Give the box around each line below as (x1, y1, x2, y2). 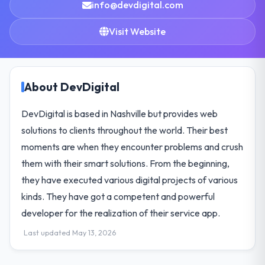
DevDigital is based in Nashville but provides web (21, 107, 218, 119)
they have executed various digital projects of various (21, 173, 238, 186)
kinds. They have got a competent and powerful (21, 190, 215, 202)
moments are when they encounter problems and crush (21, 140, 244, 153)
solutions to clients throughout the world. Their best (21, 124, 228, 136)
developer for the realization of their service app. (21, 206, 221, 219)
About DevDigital (24, 79, 120, 94)
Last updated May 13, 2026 (24, 228, 117, 237)
